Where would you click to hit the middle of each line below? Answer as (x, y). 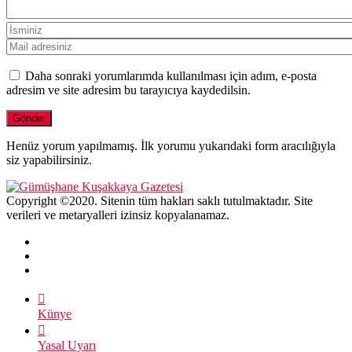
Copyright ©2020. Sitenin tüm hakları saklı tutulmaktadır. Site (159, 200)
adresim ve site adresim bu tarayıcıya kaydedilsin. (128, 90)
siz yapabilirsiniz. (49, 159)
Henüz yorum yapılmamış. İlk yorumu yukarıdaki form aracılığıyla (171, 145)
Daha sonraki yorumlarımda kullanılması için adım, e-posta (171, 75)
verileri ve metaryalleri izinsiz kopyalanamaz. (118, 214)
